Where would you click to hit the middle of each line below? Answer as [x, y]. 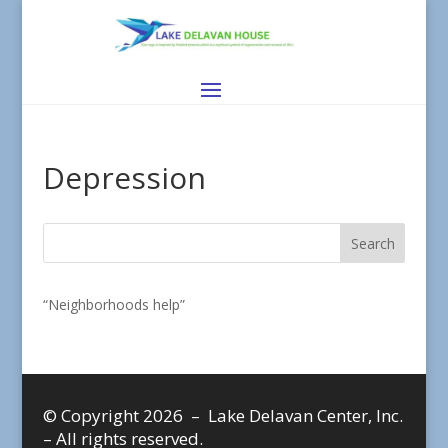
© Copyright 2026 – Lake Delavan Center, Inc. [222, 416]
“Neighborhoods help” [113, 305]
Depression [124, 178]
